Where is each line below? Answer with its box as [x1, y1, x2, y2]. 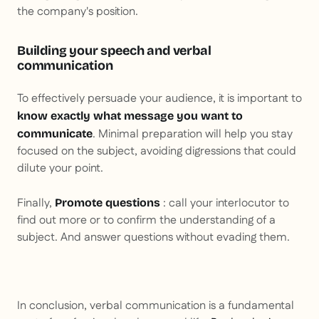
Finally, [17, 195, 55, 212]
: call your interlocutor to [160, 195, 289, 212]
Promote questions [55, 196, 160, 210]
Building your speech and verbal [17, 43, 211, 59]
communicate [17, 127, 93, 141]
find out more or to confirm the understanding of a [17, 212, 276, 229]
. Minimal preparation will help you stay [93, 126, 293, 143]
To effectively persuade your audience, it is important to [17, 90, 302, 108]
